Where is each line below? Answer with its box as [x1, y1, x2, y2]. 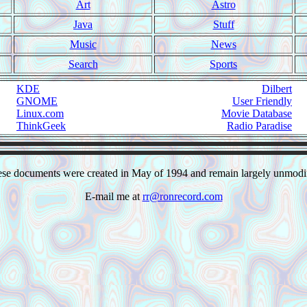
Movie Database [221, 108, 292, 119]
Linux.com [16, 108, 64, 119]
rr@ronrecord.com [142, 191, 223, 202]
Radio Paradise [227, 120, 292, 132]
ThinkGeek [16, 120, 66, 132]
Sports [210, 58, 237, 70]
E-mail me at [84, 191, 143, 202]
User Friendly [232, 95, 292, 107]
